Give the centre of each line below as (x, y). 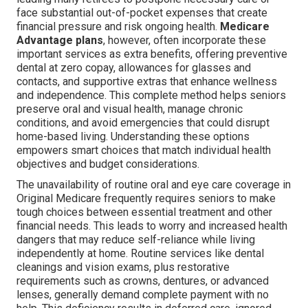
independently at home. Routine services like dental (140, 254)
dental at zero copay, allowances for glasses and (134, 68)
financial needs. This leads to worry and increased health (152, 226)
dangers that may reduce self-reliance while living (136, 240)
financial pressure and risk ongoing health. (118, 27)
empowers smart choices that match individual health (144, 151)
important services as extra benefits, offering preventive (152, 54)
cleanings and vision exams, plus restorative (123, 267)
